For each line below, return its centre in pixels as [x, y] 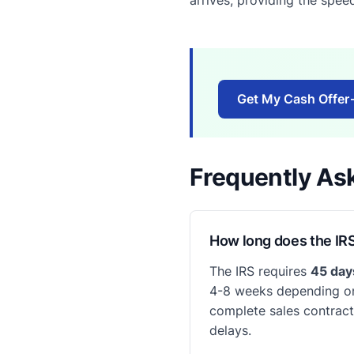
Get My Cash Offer [293, 98]
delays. [230, 330]
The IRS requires [260, 271]
